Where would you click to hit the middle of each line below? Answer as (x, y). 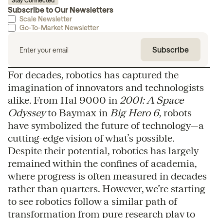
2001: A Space (152, 100)
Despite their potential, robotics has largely (103, 150)
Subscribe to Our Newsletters (61, 9)
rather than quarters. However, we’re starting (107, 188)
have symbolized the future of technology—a (106, 125)
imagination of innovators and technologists (106, 87)
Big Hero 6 (135, 112)
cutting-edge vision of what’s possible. (91, 138)
